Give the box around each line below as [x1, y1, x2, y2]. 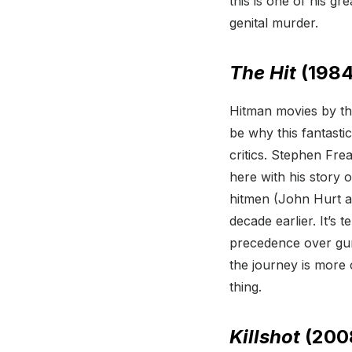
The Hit [229, 61, 296, 85]
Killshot [229, 325, 300, 349]
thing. [229, 279, 262, 295]
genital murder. [229, 15, 318, 31]
